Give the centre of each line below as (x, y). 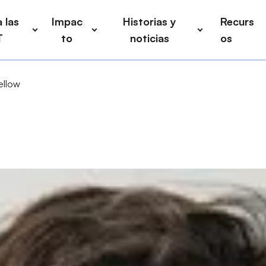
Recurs (237, 21)
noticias (149, 38)
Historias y (149, 21)
